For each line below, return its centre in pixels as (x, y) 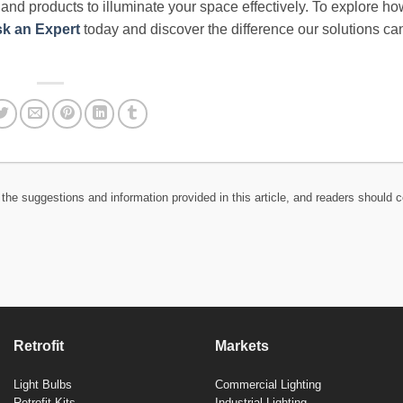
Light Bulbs (43, 385)
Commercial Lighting (268, 385)
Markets (242, 346)
